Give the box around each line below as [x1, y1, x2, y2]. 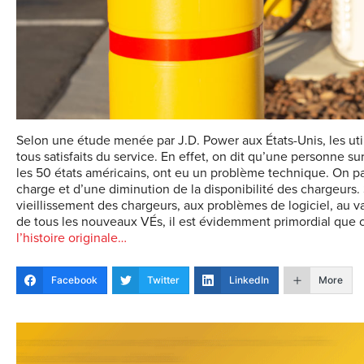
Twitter [147, 273, 180, 286]
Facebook [51, 273, 97, 286]
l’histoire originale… [16, 229, 127, 246]
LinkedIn [229, 273, 269, 286]
